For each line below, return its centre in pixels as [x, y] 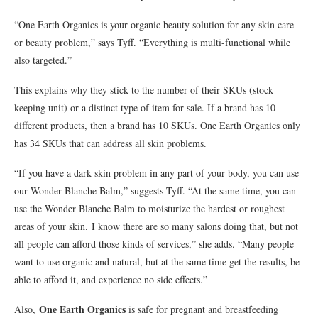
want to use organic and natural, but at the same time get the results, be [157, 262]
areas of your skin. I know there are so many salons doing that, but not [156, 226]
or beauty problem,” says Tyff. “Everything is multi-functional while [152, 43]
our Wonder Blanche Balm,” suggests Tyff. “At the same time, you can [155, 191]
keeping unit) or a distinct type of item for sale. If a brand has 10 [145, 108]
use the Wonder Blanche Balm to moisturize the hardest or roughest [149, 209]
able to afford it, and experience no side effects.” [111, 280]
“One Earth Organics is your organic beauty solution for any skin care [154, 25]
